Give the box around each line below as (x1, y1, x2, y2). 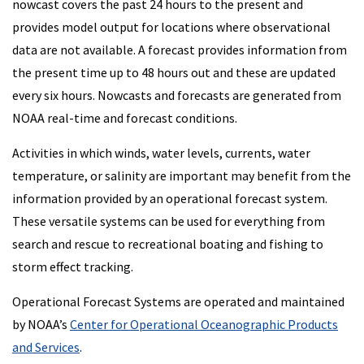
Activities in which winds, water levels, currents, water (12, 144, 310, 161)
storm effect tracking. (12, 258, 133, 275)
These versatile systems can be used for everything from (12, 212, 325, 229)
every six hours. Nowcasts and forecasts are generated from (12, 86, 341, 103)
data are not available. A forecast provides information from (12, 41, 347, 58)
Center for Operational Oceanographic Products (70, 315, 338, 332)
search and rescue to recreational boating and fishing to (12, 235, 323, 252)
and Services (12, 338, 80, 355)
